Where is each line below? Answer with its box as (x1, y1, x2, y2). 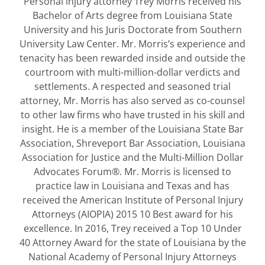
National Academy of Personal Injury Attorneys (28, 250, 237, 263)
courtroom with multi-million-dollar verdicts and (25, 65, 240, 79)
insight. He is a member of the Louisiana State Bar (21, 122, 244, 135)
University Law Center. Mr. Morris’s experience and (20, 37, 245, 50)
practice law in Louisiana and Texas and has (35, 179, 230, 192)
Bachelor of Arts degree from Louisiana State (33, 8, 232, 22)
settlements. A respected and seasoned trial (34, 79, 231, 93)
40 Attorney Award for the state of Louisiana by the (19, 235, 246, 249)
